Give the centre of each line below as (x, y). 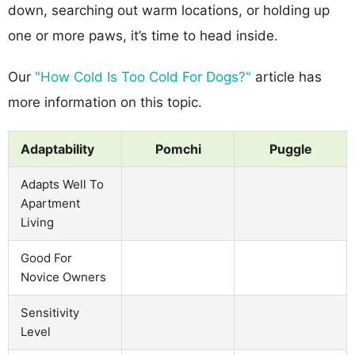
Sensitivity (50, 312)
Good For (46, 258)
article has (286, 76)
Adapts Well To (62, 184)
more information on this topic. (105, 102)
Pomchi (178, 149)
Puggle (290, 149)
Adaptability (57, 149)
